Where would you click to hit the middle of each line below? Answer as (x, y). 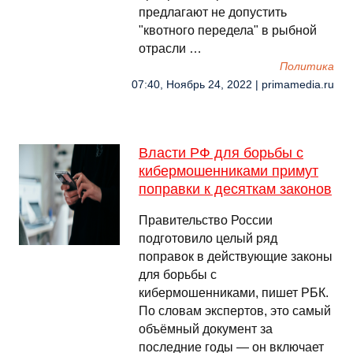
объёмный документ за (206, 329)
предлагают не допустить (213, 12)
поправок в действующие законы (236, 256)
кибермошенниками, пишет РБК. (234, 293)
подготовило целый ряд (208, 238)
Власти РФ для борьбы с (221, 153)
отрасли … (170, 48)
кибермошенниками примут (229, 171)
